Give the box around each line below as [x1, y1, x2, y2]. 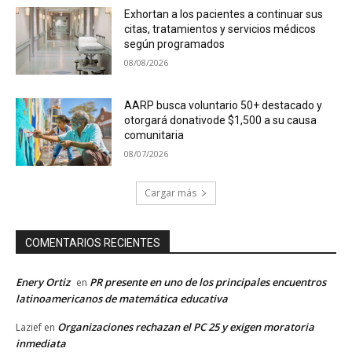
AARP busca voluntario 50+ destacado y [124, 99, 323, 112]
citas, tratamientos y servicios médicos [124, 23, 317, 36]
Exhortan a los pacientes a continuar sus [124, 8, 324, 21]
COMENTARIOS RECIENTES [25, 236, 160, 249]
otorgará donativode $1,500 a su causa [124, 114, 317, 127]
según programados [124, 38, 225, 51]
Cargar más [145, 185, 196, 200]
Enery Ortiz [16, 274, 70, 289]
